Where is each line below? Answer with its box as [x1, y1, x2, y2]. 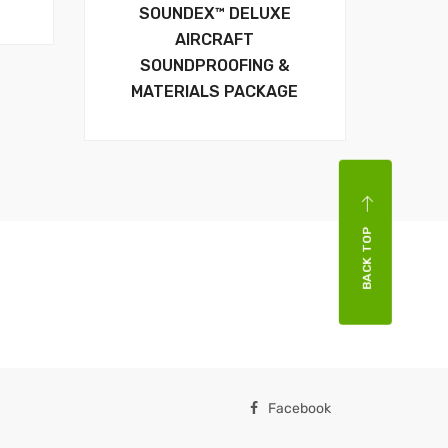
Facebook [268, 399, 331, 417]
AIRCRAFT [175, 29, 255, 49]
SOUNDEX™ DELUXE [138, 3, 291, 23]
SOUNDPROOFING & [139, 55, 290, 75]
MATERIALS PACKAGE [131, 81, 299, 101]
